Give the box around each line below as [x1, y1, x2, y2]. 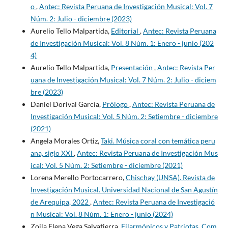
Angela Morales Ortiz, [30, 136, 101, 146]
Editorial [110, 26, 140, 36]
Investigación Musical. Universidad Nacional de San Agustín [30, 185, 218, 194]
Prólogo [102, 100, 129, 109]
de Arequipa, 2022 [30, 197, 90, 207]
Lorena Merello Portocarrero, [30, 173, 126, 182]
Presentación [110, 63, 154, 72]
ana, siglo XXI [30, 149, 74, 158]
